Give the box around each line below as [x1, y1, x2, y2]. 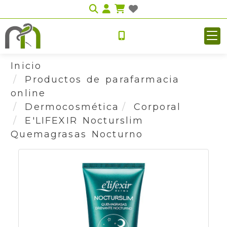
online [11, 88, 46, 99]
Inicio [11, 60, 42, 71]
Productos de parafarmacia [25, 74, 180, 85]
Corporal [133, 101, 181, 112]
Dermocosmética [25, 101, 120, 112]
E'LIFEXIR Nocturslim [25, 115, 144, 126]
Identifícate [110, 3, 175, 14]
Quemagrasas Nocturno [11, 129, 143, 140]
